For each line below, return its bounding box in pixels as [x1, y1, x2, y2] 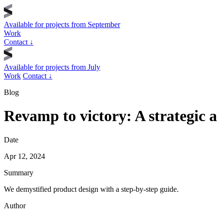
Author [4, 201, 26, 210]
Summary [4, 168, 33, 177]
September [88, 20, 120, 29]
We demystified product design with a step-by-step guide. [4, 185, 179, 193]
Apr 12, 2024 [4, 152, 45, 160]
